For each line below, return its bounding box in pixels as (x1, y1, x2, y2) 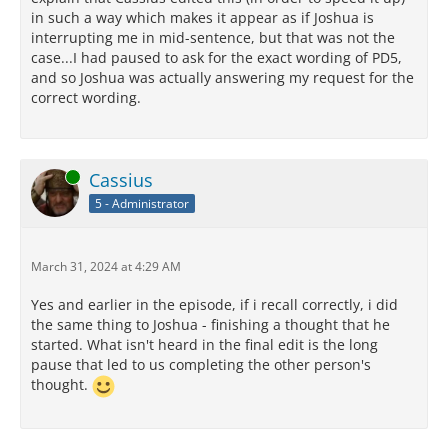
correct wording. (31, 88, 141, 108)
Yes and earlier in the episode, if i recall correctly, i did (31, 295, 398, 315)
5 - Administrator (95, 194, 189, 212)
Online (31, 168, 67, 186)
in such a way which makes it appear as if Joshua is (31, 8, 374, 28)
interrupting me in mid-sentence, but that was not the (31, 28, 395, 48)
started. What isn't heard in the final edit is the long (31, 335, 378, 355)
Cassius (89, 168, 153, 193)
